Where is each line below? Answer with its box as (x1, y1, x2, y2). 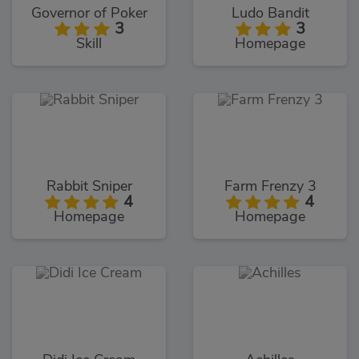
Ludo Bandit (231, 6, 309, 22)
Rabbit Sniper (46, 179, 132, 195)
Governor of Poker (30, 6, 147, 22)
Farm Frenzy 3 (224, 179, 317, 195)
